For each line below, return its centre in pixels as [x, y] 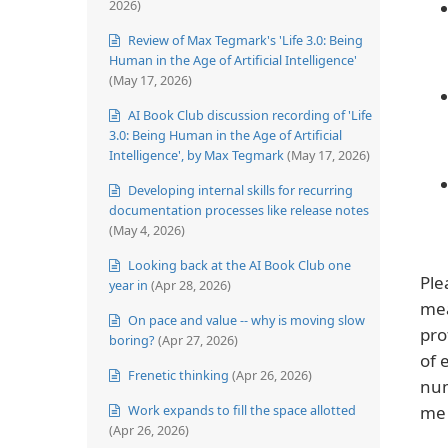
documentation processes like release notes [239, 209]
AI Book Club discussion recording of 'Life [248, 114]
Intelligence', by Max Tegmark [196, 154]
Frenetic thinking [177, 374]
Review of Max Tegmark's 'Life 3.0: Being [244, 39]
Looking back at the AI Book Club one [238, 264]
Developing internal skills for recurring [239, 189]
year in [128, 284]
